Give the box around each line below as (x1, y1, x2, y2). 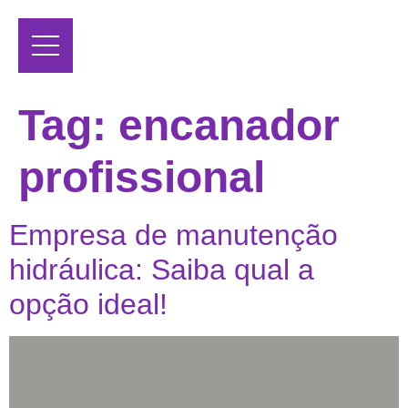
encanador (118, 101, 340, 150)
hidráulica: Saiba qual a (9, 253, 314, 287)
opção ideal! (9, 288, 168, 321)
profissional (18, 153, 265, 202)
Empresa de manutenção (9, 219, 338, 252)
